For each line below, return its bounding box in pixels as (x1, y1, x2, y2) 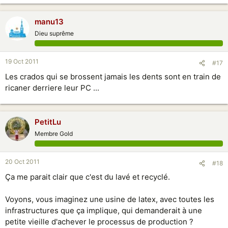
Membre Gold (35, 130, 73, 137)
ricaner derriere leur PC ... (5, 83, 99, 93)
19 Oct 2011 (5, 58, 39, 65)
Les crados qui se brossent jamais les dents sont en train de (5, 72, 221, 81)
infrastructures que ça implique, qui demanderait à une (5, 206, 202, 215)
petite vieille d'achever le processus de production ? (5, 217, 193, 226)
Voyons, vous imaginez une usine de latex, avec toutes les (5, 194, 214, 204)
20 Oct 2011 (5, 158, 40, 165)
